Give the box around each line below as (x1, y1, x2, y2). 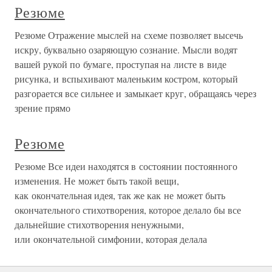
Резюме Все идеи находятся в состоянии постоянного (15, 160, 237, 172)
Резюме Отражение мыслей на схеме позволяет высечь (15, 29, 243, 41)
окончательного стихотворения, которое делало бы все (15, 203, 241, 216)
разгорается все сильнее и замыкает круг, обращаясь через (15, 87, 256, 100)
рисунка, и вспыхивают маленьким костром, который (15, 72, 238, 85)
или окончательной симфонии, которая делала (15, 233, 207, 245)
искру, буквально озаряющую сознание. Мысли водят (15, 43, 237, 56)
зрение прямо (15, 101, 70, 114)
